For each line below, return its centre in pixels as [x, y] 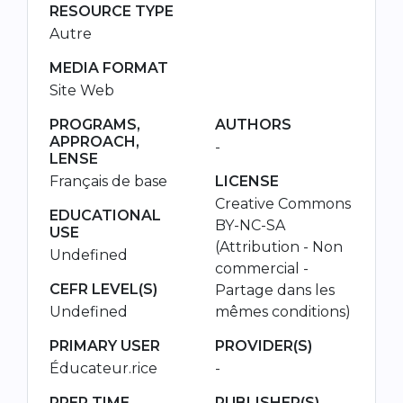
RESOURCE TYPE [112, 11]
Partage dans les [275, 290]
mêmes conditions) [283, 311]
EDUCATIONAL [105, 215]
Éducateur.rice [103, 368]
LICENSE [247, 181]
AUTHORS [253, 124]
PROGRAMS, [95, 124]
